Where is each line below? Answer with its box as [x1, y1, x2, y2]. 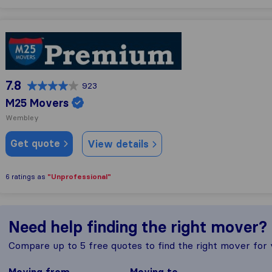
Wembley [5, 113, 39, 122]
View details [87, 138, 152, 150]
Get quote [10, 137, 63, 149]
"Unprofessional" [47, 172, 111, 181]
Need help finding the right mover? [8, 217, 267, 237]
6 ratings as [5, 172, 47, 181]
